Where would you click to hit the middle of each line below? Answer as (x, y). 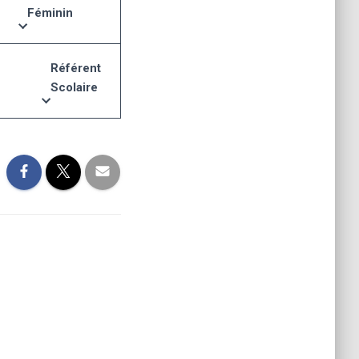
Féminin (50, 13)
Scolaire (74, 87)
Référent (76, 68)
